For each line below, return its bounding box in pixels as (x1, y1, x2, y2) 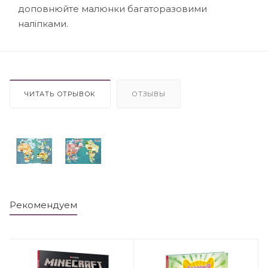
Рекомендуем (10, 199, 77, 211)
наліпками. (18, 17, 68, 29)
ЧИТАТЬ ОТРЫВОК (25, 89, 96, 98)
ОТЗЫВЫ (132, 89, 166, 98)
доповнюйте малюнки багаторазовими (18, 2, 207, 14)
